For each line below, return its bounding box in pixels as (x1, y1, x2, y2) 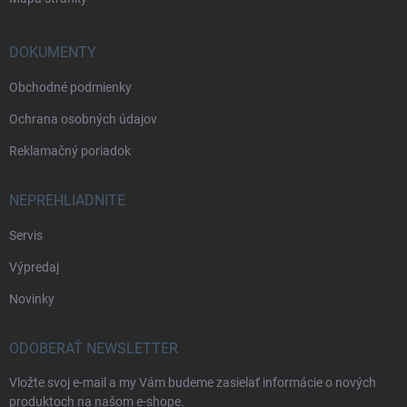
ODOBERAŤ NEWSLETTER (9, 340, 178, 357)
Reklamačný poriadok (9, 144, 131, 158)
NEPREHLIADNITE (9, 192, 125, 209)
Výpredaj (9, 260, 59, 274)
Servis (9, 228, 43, 243)
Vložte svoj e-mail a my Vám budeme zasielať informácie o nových (9, 375, 376, 390)
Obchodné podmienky (9, 80, 132, 94)
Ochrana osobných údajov (9, 112, 157, 126)
